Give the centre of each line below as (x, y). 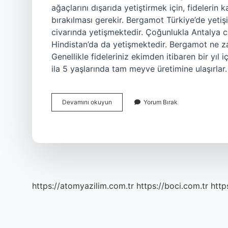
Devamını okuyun (87, 102)
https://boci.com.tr (172, 186)
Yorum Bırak (161, 102)
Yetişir (120, 120)
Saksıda (123, 111)
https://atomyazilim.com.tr (83, 186)
